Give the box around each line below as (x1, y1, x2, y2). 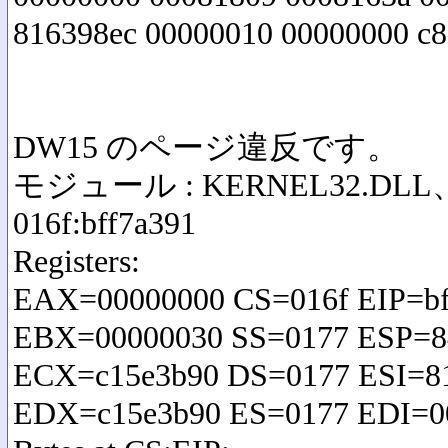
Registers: (13, 244, 140, 279)
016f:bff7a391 (13, 206, 196, 241)
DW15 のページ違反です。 (13, 130, 399, 165)
